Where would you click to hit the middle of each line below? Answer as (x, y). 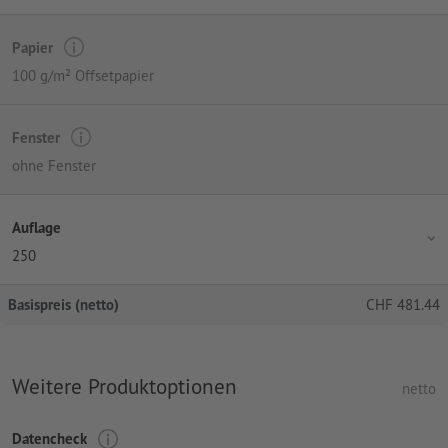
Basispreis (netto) (63, 305)
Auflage (36, 227)
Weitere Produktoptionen (124, 386)
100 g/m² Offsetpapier (83, 76)
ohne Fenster (54, 166)
